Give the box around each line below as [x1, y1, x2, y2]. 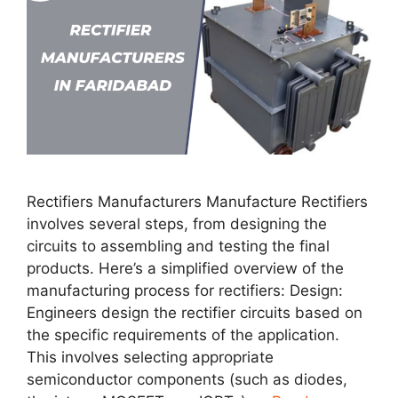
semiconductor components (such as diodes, [27, 370, 347, 388]
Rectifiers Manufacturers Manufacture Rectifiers [27, 192, 368, 211]
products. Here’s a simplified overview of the [27, 259, 344, 277]
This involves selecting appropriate [27, 347, 274, 366]
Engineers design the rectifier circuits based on [27, 303, 362, 322]
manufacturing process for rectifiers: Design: [27, 281, 343, 299]
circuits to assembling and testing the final [27, 236, 330, 255]
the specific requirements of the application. [27, 325, 339, 344]
